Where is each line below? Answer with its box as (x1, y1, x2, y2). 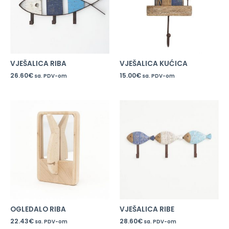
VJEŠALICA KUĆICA (120, 59, 188, 69)
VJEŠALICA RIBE (120, 204, 174, 215)
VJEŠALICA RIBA (10, 59, 66, 69)
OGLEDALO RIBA (10, 204, 66, 215)
